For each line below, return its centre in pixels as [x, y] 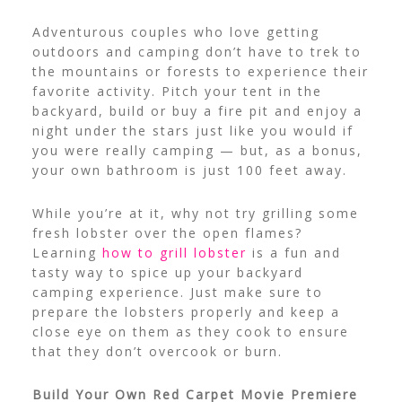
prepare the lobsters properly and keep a [186, 312]
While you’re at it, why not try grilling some [195, 214]
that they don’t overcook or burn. [157, 352]
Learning [64, 253]
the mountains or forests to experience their [200, 72]
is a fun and [293, 253]
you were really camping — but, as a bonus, [197, 151]
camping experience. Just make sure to [177, 293]
